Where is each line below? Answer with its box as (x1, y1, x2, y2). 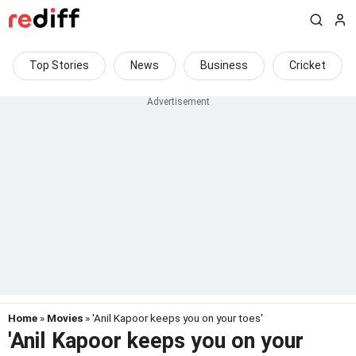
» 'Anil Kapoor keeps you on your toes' (83, 311, 263, 324)
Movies (47, 311, 83, 324)
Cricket (289, 59, 326, 72)
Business (200, 59, 248, 72)
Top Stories (29, 59, 89, 72)
